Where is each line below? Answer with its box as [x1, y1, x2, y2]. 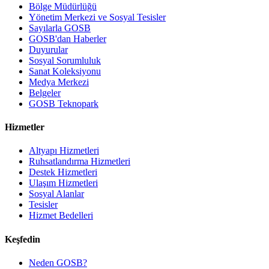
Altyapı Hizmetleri [29, 145, 99, 156]
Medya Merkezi [29, 76, 89, 87]
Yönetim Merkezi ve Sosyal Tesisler [29, 11, 166, 22]
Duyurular [29, 44, 68, 55]
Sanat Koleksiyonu [29, 65, 101, 76]
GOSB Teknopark [29, 98, 98, 109]
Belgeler [29, 87, 61, 98]
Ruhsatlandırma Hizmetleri [29, 156, 130, 167]
